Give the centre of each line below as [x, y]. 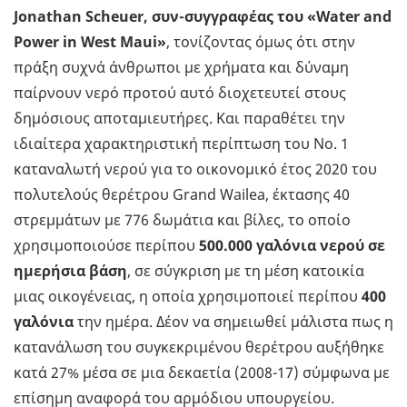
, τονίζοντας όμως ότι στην [261, 42]
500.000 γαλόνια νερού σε [292, 246]
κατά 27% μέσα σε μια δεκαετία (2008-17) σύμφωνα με [202, 373]
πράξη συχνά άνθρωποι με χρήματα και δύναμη [181, 68]
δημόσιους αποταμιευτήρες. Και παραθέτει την [179, 119]
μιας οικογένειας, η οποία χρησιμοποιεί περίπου [188, 297]
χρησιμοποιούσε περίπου [106, 246]
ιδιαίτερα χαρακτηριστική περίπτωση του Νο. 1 [181, 144]
